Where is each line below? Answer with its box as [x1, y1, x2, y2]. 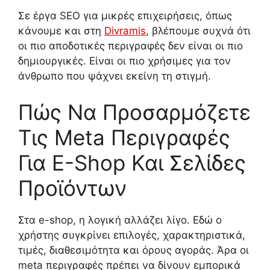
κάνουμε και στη [18, 25, 104, 37]
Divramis [104, 25, 146, 37]
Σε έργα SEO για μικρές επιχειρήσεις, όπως [18, 10, 232, 22]
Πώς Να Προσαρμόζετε [18, 99, 251, 125]
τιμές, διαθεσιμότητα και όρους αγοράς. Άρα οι [18, 243, 249, 256]
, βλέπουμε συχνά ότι [146, 25, 251, 37]
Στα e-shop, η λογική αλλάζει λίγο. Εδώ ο [18, 213, 222, 226]
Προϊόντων [18, 175, 127, 201]
